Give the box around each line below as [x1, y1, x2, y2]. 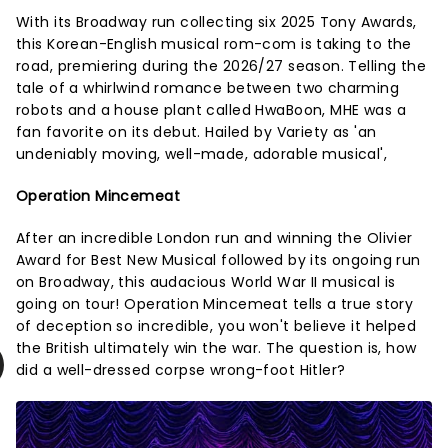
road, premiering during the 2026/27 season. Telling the [16, 55, 427, 76]
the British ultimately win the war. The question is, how [16, 337, 417, 358]
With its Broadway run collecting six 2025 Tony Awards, [16, 11, 417, 32]
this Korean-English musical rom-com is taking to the [16, 33, 412, 54]
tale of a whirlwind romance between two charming [16, 77, 400, 98]
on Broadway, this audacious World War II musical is [16, 271, 396, 292]
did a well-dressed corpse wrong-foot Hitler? [16, 359, 346, 380]
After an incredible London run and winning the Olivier [16, 227, 413, 248]
